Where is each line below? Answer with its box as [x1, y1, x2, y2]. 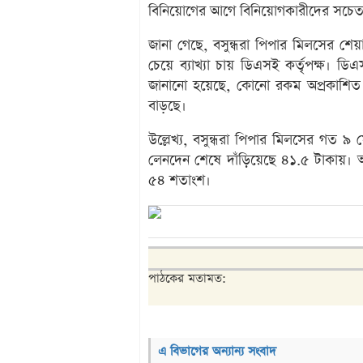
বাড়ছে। [148, 96, 186, 117]
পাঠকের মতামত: [148, 270, 226, 288]
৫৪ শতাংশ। [148, 171, 211, 191]
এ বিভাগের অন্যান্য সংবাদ [158, 343, 276, 361]
